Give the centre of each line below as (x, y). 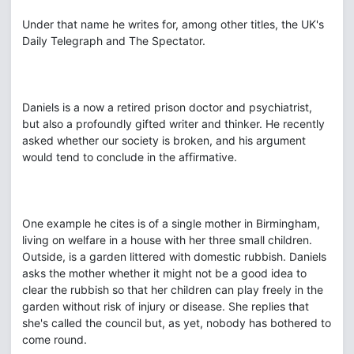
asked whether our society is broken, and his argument (164, 140)
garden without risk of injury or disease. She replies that (166, 306)
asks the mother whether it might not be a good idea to (164, 273)
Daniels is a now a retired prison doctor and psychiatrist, (167, 107)
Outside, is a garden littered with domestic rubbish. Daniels (174, 256)
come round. (55, 339)
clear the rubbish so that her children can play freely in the (173, 290)
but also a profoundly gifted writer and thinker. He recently (173, 124)
